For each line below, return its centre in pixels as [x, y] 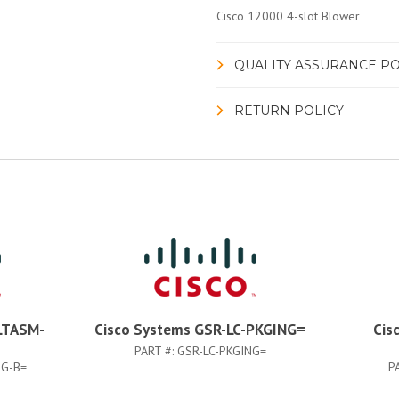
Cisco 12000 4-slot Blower [288, 16]
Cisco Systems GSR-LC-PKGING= [200, 330]
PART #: [155, 351]
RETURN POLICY [289, 110]
